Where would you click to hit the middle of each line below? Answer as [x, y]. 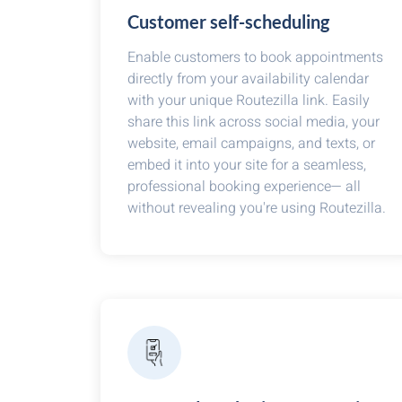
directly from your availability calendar [248, 79]
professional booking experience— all [244, 187]
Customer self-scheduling [228, 22]
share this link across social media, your [253, 122]
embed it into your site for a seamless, [247, 165]
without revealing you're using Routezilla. [257, 208]
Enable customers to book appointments [255, 57]
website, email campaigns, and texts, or [251, 144]
